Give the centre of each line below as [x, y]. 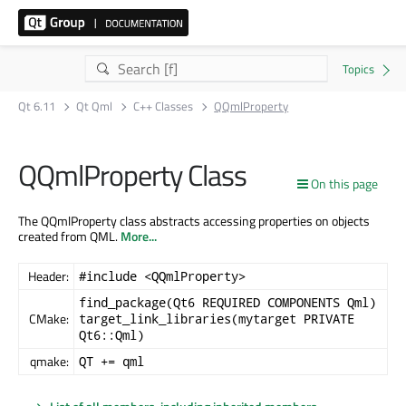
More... [139, 236]
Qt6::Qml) [111, 334]
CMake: [49, 318]
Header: [48, 275]
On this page [344, 184]
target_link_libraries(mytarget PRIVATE [217, 318]
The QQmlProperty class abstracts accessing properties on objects [194, 220]
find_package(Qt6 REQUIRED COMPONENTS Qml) [227, 302]
